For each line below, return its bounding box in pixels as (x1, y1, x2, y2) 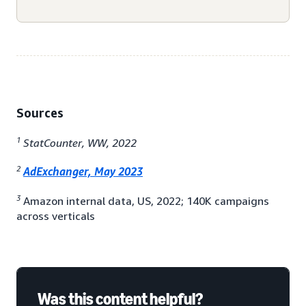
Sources (16, 105, 64, 120)
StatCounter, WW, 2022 (20, 136, 137, 150)
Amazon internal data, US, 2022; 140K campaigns (20, 193, 269, 208)
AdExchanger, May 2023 (23, 165, 143, 179)
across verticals (16, 208, 95, 223)
